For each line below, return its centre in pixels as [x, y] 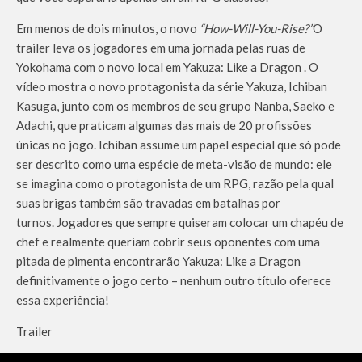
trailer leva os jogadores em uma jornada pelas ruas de [161, 47]
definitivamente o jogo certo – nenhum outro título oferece [174, 280]
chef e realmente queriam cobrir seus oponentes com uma [168, 241]
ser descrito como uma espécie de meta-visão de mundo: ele [174, 164]
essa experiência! [63, 299]
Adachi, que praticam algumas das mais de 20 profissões [164, 125]
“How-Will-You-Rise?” [256, 28]
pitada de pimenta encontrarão [99, 261]
